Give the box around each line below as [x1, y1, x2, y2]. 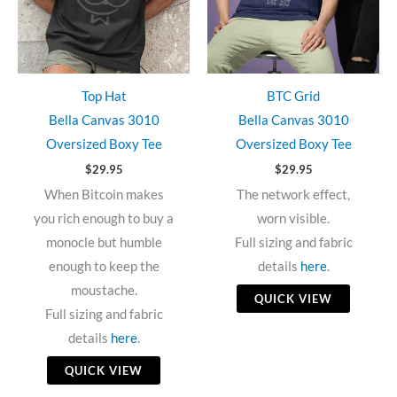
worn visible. [257, 211, 330, 227]
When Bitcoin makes [43, 187, 164, 203]
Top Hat [81, 88, 127, 104]
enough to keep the [48, 259, 160, 275]
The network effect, [237, 187, 350, 203]
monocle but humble [45, 235, 162, 251]
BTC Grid [267, 88, 320, 104]
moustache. [70, 283, 137, 299]
